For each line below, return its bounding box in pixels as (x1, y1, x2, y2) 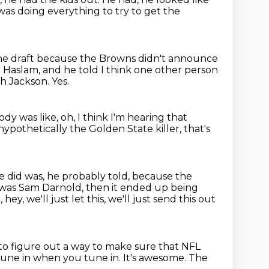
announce (168, 53, 218, 64)
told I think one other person (79, 64, 218, 76)
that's (184, 123, 210, 134)
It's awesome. (123, 252, 189, 264)
